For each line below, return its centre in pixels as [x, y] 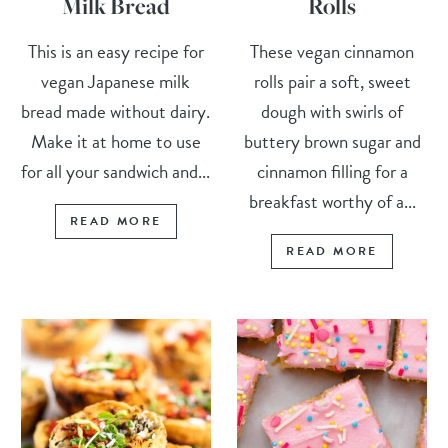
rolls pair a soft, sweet [332, 81]
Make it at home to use [115, 141]
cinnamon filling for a [332, 171]
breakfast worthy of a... [332, 201]
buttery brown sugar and [332, 141]
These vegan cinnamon [332, 51]
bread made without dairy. [116, 111]
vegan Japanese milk [116, 81]
